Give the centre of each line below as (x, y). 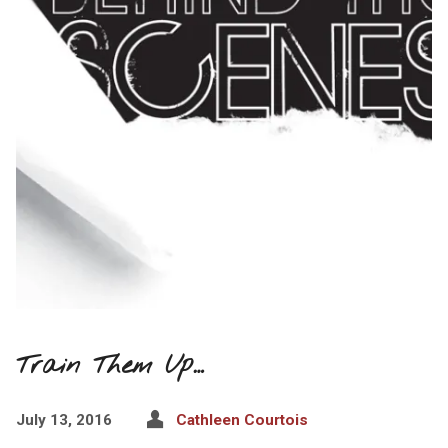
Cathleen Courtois (241, 419)
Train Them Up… (109, 365)
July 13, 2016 (63, 419)
